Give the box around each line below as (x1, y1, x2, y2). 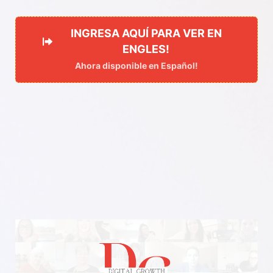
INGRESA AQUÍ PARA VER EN (70, 26, 222, 40)
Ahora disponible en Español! (75, 60, 198, 71)
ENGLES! (122, 42, 169, 55)
